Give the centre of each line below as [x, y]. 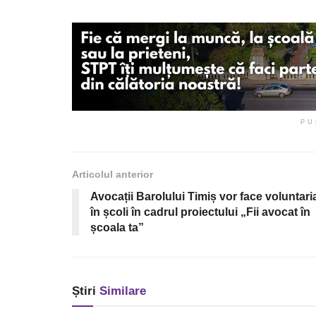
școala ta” [117, 227]
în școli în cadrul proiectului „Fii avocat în [200, 212]
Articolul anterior [113, 174]
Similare [121, 291]
